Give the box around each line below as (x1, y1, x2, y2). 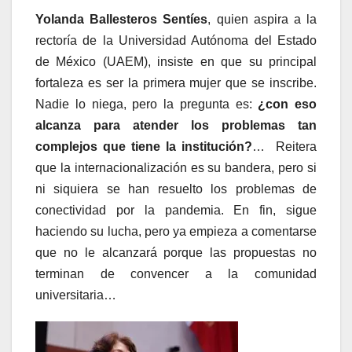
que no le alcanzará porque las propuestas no (35, 246, 317, 260)
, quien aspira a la (207, 13, 317, 27)
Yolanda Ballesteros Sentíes (35, 13, 208, 27)
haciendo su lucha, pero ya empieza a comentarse (35, 225, 317, 239)
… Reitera (252, 140, 317, 154)
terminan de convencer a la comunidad (35, 267, 317, 281)
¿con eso (258, 97, 317, 112)
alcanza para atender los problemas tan (35, 119, 317, 133)
